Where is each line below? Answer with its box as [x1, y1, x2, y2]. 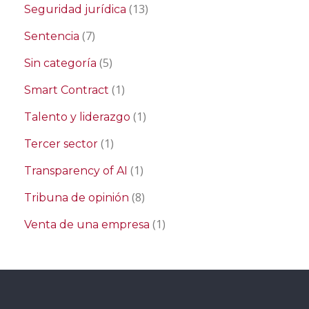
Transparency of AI [24, 164, 128, 177]
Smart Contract [24, 83, 109, 97]
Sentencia [24, 30, 79, 43]
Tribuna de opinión [24, 191, 129, 204]
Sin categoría [24, 57, 97, 70]
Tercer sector [24, 137, 98, 150]
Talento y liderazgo [24, 110, 130, 123]
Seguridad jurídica [24, 3, 126, 16]
